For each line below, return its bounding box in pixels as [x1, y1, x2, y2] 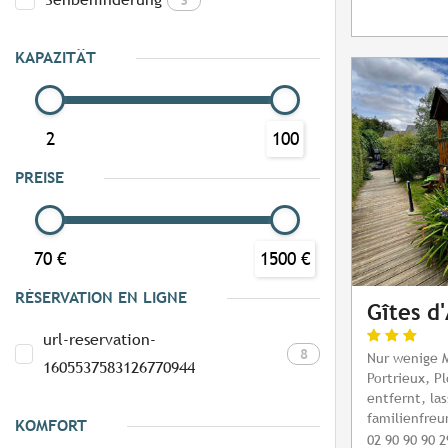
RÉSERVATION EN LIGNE [15, 288, 187, 308]
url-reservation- [43, 330, 157, 350]
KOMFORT [15, 416, 87, 436]
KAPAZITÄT [15, 48, 96, 68]
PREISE [15, 168, 64, 188]
